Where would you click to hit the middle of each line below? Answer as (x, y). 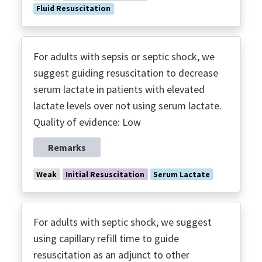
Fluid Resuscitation (74, 9)
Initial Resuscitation (105, 174)
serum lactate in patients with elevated (119, 89)
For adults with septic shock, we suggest (123, 222)
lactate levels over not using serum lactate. (127, 105)
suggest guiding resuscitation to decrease (126, 73)
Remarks (67, 147)
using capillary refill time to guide (106, 239)
